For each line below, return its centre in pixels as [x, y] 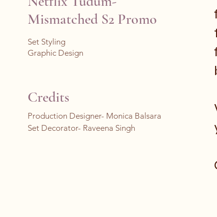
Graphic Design [55, 53]
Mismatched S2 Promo [92, 19]
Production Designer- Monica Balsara [94, 116]
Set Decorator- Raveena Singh [81, 128]
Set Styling [46, 42]
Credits [48, 97]
